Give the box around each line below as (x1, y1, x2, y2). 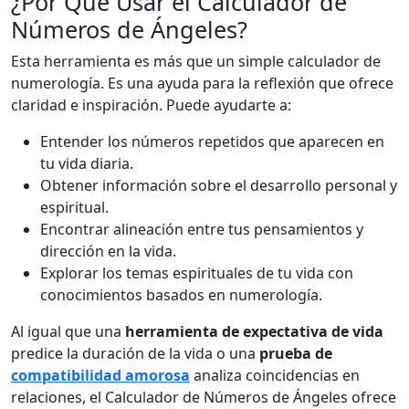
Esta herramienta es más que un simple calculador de (11, 51, 381, 72)
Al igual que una (11, 321, 125, 342)
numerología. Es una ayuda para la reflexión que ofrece (11, 73, 393, 94)
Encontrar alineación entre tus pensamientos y (40, 219, 363, 240)
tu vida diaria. (40, 153, 133, 174)
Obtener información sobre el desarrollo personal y (40, 175, 397, 196)
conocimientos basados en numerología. (40, 285, 322, 306)
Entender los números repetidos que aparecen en (40, 131, 384, 152)
